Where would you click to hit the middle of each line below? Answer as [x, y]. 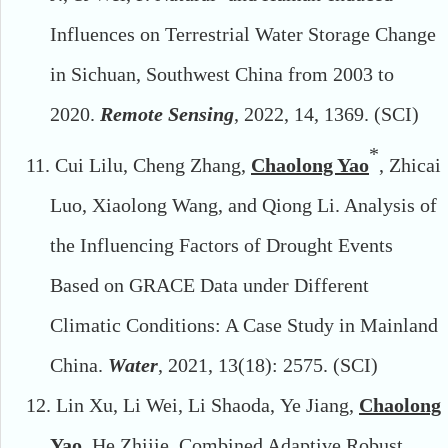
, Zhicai [410, 164]
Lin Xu [84, 404]
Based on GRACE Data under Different [209, 284]
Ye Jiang [312, 404]
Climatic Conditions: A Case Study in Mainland [244, 324]
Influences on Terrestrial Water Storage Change [243, 34]
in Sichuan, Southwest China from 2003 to [222, 74]
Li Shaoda [226, 404]
